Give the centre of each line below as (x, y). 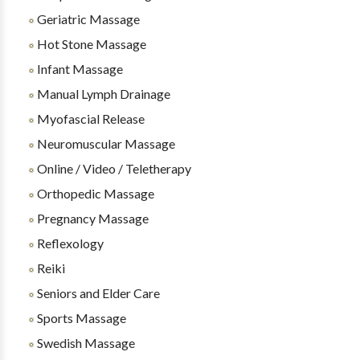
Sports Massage (80, 318)
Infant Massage (78, 69)
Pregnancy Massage (91, 218)
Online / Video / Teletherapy (112, 168)
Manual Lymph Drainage (102, 94)
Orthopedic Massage (94, 193)
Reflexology (69, 243)
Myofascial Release (89, 119)
